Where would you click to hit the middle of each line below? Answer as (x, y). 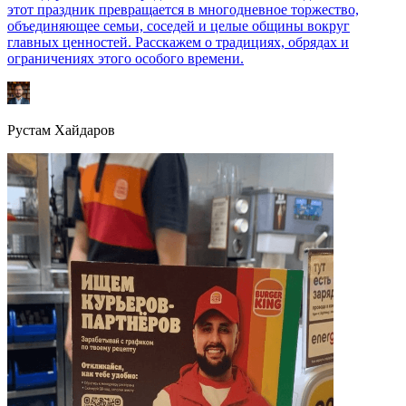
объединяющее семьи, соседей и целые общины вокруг (179, 26)
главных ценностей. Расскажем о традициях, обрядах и (178, 43)
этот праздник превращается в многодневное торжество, (183, 10)
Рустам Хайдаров (61, 130)
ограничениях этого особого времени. (126, 59)
